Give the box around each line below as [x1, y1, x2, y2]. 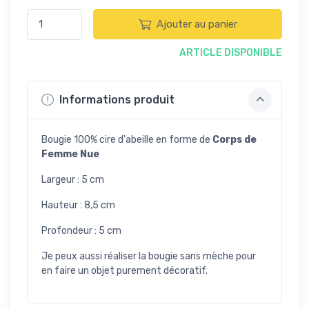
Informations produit [57, 93, 175, 106]
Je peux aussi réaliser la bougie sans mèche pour [41, 250, 256, 262]
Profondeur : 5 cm [41, 224, 121, 237]
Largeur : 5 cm [41, 173, 104, 186]
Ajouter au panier [156, 18, 237, 31]
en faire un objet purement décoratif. [41, 264, 208, 277]
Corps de [212, 133, 257, 146]
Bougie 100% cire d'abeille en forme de [41, 133, 212, 146]
